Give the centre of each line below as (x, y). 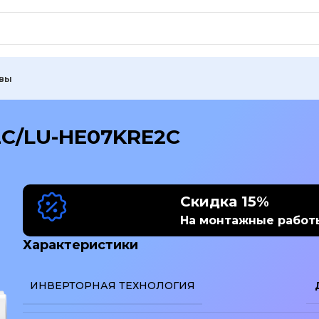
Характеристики (80, 245)
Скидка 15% (224, 201)
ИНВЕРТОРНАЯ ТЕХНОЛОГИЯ (112, 285)
